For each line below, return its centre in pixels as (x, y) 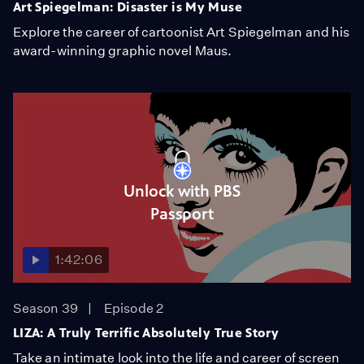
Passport (182, 214)
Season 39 (45, 308)
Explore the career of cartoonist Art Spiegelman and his (182, 32)
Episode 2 (134, 308)
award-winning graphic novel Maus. (123, 51)
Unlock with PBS (182, 191)
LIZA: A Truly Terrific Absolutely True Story (146, 333)
